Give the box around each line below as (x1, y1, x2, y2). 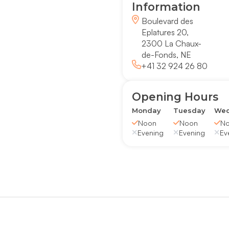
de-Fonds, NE (142, 50, 192, 60)
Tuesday (173, 106, 205, 114)
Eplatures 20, (142, 27, 189, 38)
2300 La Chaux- (142, 38, 202, 49)
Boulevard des (142, 16, 194, 27)
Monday (131, 106, 161, 114)
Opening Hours (131, 89, 218, 103)
